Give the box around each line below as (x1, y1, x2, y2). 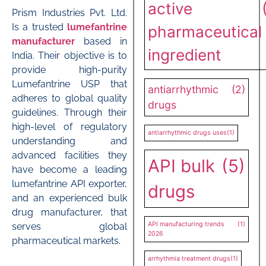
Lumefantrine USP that (12, 78, 127, 90)
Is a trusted (12, 21, 67, 33)
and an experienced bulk (12, 192, 127, 204)
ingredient (148, 45, 221, 64)
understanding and (12, 135, 127, 147)
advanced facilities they (12, 150, 127, 161)
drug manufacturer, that (12, 207, 127, 218)
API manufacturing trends (148, 220, 224, 228)
